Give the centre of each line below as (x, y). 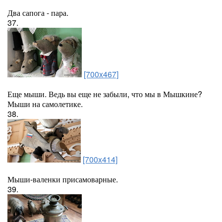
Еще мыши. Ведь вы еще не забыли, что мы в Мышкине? (105, 94)
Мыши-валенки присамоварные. (63, 179)
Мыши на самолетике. (45, 104)
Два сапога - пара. (38, 13)
